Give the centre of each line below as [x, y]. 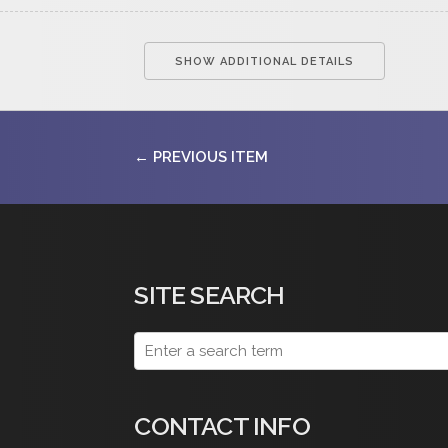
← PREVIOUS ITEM [201, 157]
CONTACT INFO [222, 426]
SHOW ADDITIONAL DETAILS [265, 62]
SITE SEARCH [209, 295]
